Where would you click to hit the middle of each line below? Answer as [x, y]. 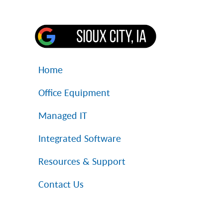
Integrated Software [80, 138]
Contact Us [61, 184]
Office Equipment [74, 92]
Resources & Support [82, 161]
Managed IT [63, 115]
